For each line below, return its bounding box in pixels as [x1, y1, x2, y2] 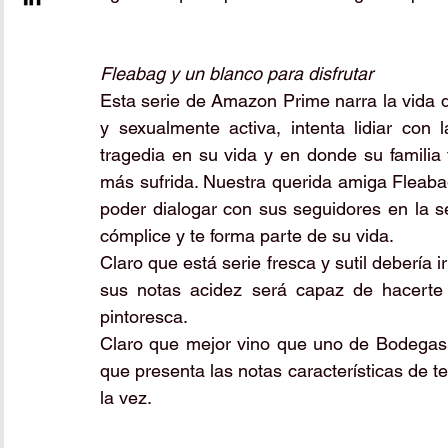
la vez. [100, 387, 156, 408]
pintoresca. [100, 306, 188, 327]
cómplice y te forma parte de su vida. [100, 225, 398, 246]
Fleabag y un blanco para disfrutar [100, 63, 373, 84]
